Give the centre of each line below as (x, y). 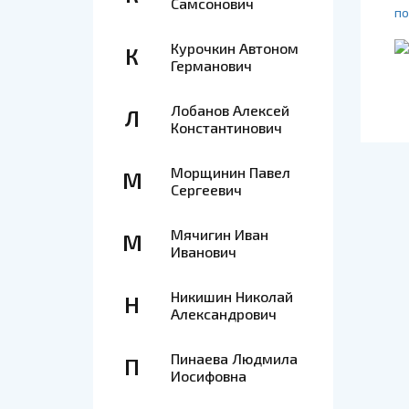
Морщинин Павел (231, 172)
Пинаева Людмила (234, 358)
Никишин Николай (232, 296)
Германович (211, 65)
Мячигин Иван (220, 234)
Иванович (204, 252)
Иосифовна (209, 376)
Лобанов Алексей (230, 110)
